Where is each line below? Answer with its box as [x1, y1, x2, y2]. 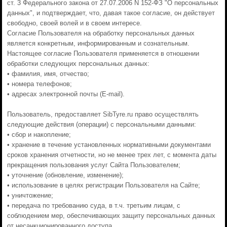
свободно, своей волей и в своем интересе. [7, 19, 142, 27]
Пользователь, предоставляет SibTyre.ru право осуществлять [7, 110, 199, 118]
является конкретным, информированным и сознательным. [7, 40, 190, 47]
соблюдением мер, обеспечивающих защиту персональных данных [7, 212, 215, 219]
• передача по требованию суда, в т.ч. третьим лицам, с [7, 202, 180, 209]
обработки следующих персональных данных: [7, 60, 149, 67]
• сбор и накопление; [7, 131, 71, 138]
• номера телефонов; [7, 80, 72, 88]
